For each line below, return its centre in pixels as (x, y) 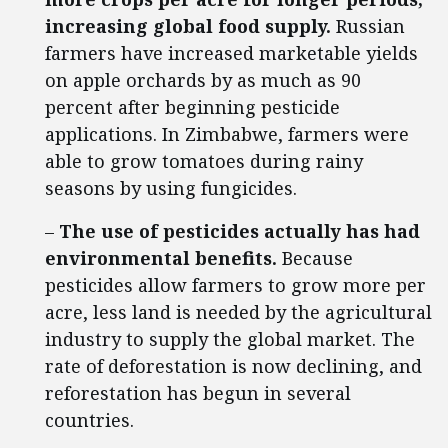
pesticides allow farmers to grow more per (235, 285)
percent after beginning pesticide (192, 107)
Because (315, 258)
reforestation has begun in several (198, 393)
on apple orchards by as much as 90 (203, 80)
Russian (368, 26)
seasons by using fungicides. (171, 188)
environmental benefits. (161, 258)
